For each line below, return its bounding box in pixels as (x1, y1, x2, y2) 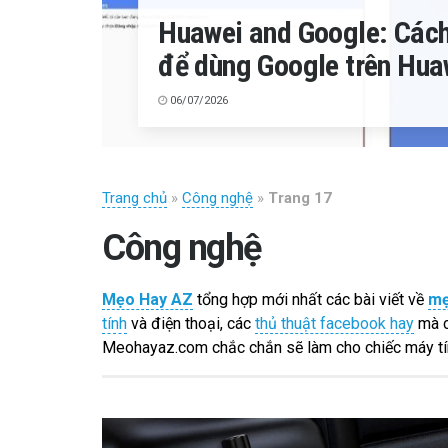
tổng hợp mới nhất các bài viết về (193, 290, 428, 309)
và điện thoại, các (127, 314, 255, 333)
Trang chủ (102, 189, 167, 207)
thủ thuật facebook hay (255, 314, 414, 333)
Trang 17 (268, 189, 332, 207)
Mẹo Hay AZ (102, 290, 193, 309)
